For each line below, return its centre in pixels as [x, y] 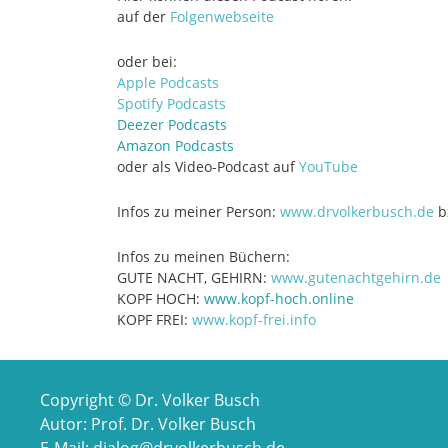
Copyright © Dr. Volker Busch [150, 400]
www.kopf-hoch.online [279, 298]
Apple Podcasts [168, 82]
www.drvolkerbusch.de [357, 211]
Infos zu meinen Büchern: [203, 256]
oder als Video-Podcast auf [208, 166]
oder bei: [147, 61]
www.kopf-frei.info [254, 319]
